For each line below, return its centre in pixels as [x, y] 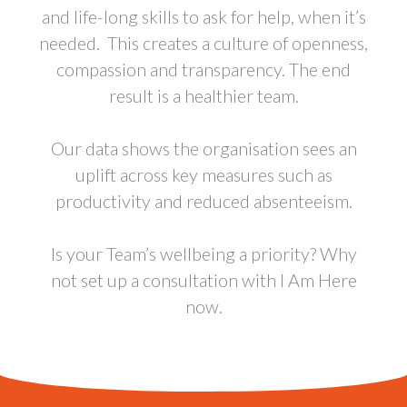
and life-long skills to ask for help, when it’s [203, 16]
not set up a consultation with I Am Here [203, 279]
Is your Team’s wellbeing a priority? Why [203, 253]
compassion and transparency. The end [203, 69]
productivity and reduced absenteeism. [203, 200]
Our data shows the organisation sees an [203, 148]
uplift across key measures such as [203, 174]
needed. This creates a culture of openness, [203, 42]
